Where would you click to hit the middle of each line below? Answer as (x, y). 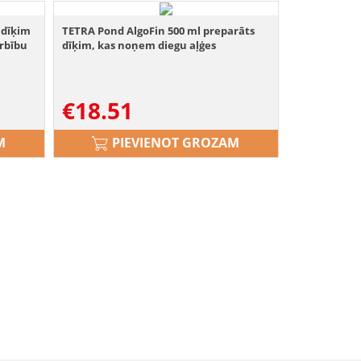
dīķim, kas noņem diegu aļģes (139, 46)
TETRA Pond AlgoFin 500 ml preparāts (159, 31)
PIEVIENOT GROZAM (176, 143)
